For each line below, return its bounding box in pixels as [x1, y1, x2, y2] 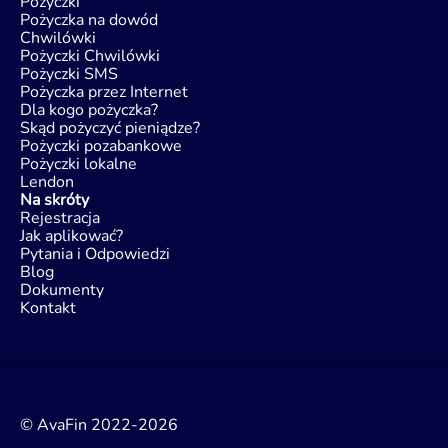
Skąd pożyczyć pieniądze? [20, 117, 200, 139]
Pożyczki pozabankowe [20, 135, 182, 157]
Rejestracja [20, 207, 100, 229]
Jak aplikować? [20, 225, 123, 247]
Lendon [20, 171, 74, 193]
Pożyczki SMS [20, 63, 118, 85]
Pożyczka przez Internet [20, 81, 188, 103]
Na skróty [20, 189, 89, 211]
